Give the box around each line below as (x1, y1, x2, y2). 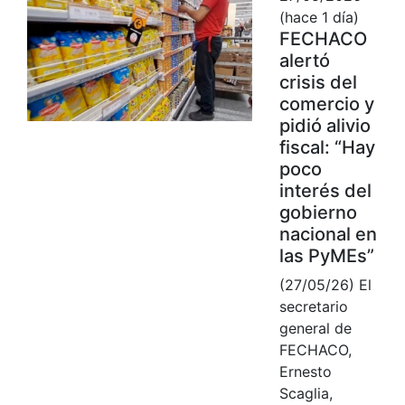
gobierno (278, 201, 357, 223)
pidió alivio (278, 114, 371, 137)
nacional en (278, 222, 377, 245)
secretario (278, 297, 348, 316)
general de (278, 318, 352, 337)
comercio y (278, 92, 374, 115)
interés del (278, 179, 372, 202)
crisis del (278, 71, 357, 93)
